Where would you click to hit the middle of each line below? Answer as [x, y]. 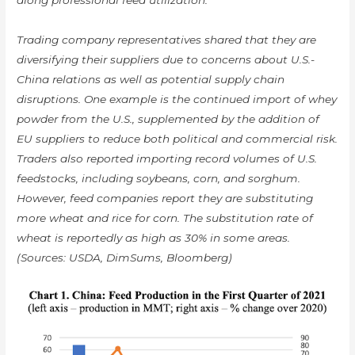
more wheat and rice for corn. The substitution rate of [165, 218]
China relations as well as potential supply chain [151, 79]
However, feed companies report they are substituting [165, 198]
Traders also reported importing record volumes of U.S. [167, 158]
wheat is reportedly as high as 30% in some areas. [154, 237]
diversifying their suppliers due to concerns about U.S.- [166, 59]
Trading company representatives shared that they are [167, 39]
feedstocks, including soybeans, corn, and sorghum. [159, 178]
